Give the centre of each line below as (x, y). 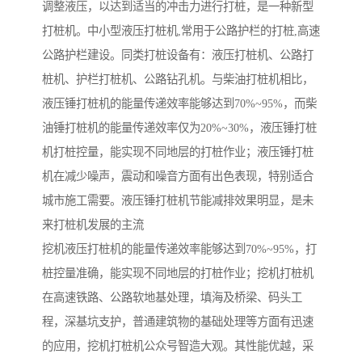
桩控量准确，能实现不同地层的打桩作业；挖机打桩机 (178, 274)
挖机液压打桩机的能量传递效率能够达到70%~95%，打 (179, 249)
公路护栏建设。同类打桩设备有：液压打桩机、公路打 (178, 55)
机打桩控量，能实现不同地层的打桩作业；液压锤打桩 (178, 152)
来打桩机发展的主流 (93, 225)
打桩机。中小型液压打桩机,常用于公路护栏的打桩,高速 (181, 31)
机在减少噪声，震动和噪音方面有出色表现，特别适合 (178, 177)
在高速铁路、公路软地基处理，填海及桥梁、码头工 (172, 298)
